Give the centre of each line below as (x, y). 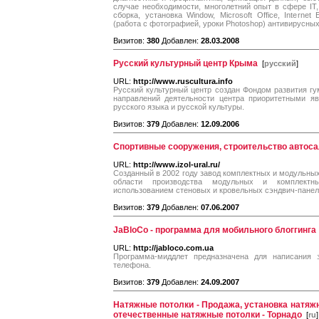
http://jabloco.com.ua (173, 248)
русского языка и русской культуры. (179, 107)
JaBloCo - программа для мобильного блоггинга (215, 230)
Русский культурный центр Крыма (185, 63)
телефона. (132, 265)
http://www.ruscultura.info (183, 81)
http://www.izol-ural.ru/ (177, 164)
